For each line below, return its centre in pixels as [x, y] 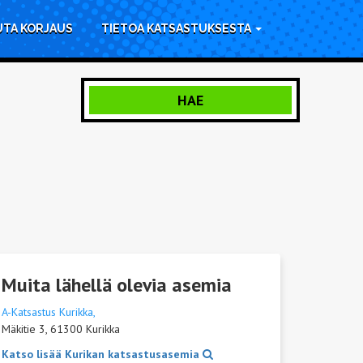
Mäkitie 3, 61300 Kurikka [61, 329]
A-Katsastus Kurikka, [49, 312]
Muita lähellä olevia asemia [117, 284]
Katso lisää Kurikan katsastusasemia [102, 354]
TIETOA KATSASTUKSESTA [177, 28]
